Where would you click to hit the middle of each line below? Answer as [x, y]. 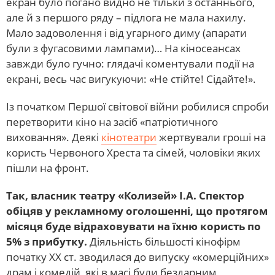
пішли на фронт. [48, 168]
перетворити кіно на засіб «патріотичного [112, 122]
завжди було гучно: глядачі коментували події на [130, 63]
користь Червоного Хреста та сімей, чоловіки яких [133, 152]
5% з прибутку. [47, 241]
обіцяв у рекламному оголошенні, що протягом [137, 211]
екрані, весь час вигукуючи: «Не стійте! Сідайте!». [131, 79]
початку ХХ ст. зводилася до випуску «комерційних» [137, 257]
